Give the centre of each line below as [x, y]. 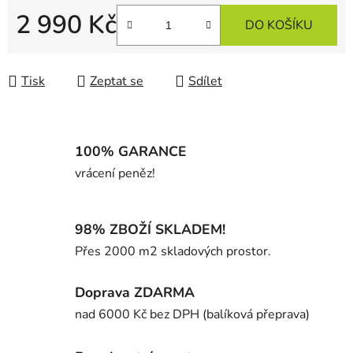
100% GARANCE [131, 151]
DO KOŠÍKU [279, 26]
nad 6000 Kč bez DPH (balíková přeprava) [192, 315]
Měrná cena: [49, 50]
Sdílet [205, 82]
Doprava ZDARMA [135, 293]
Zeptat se [117, 82]
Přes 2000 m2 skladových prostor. [173, 251]
